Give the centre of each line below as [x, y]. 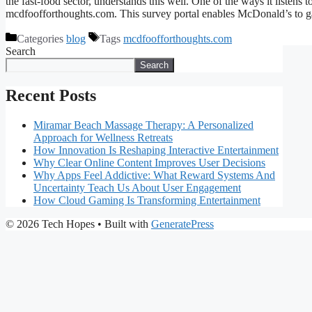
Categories [41, 39]
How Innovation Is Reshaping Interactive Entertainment [156, 150]
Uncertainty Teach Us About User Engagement [137, 188]
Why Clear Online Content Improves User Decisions [149, 163]
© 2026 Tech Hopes [50, 224]
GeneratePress [182, 224]
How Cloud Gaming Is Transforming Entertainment [147, 201]
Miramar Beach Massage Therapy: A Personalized [143, 125]
